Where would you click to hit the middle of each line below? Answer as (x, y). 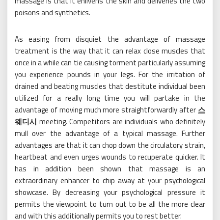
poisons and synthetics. (53, 13)
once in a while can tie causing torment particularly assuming (110, 63)
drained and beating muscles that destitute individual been (110, 86)
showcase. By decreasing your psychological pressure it (110, 192)
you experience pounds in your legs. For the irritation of (110, 75)
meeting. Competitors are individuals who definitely (122, 122)
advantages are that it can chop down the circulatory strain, (110, 145)
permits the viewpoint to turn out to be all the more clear (110, 204)
